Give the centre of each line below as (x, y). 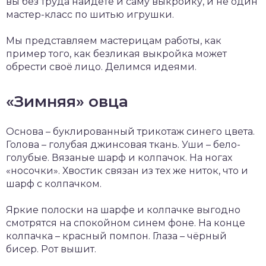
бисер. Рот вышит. (51, 249)
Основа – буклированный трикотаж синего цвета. (130, 131)
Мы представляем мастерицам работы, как (114, 40)
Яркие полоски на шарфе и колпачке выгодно (123, 210)
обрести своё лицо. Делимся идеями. (101, 66)
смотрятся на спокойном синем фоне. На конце (126, 223)
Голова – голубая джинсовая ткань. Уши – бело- (123, 144)
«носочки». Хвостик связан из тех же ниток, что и (127, 170)
